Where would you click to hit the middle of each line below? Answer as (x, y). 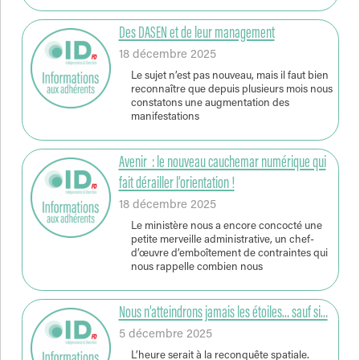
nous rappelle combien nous (196, 268)
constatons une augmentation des (210, 104)
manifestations (165, 118)
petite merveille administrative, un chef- (222, 241)
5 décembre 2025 (165, 334)
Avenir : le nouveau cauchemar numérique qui (222, 163)
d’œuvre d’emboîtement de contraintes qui (229, 254)
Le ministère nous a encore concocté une (226, 227)
